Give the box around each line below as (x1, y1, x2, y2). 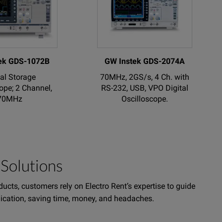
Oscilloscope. (121, 94, 168, 104)
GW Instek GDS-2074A (104, 56, 185, 66)
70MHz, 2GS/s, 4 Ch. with (100, 72, 189, 82)
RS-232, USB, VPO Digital (101, 83, 188, 93)
